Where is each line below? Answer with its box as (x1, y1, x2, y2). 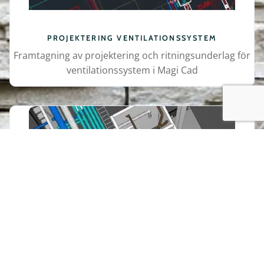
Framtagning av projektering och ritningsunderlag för (14, 48, 250, 62)
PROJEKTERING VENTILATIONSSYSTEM (47, 33, 217, 42)
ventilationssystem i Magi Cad (66, 63, 198, 77)
